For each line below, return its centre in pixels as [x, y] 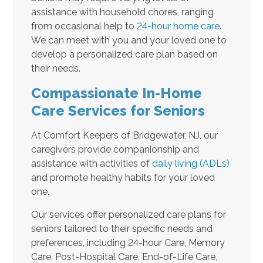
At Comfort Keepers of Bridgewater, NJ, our [124, 135]
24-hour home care [178, 26]
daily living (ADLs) [190, 163]
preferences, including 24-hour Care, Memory [128, 242]
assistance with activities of [91, 163]
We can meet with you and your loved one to [129, 40]
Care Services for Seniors [118, 110]
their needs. [55, 68]
